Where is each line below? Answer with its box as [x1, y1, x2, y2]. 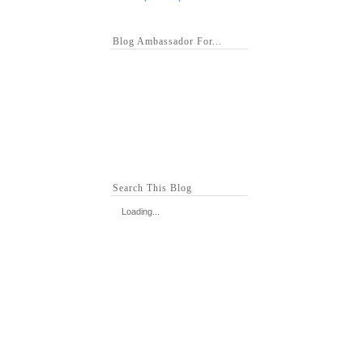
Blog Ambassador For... [113, 36, 222, 47]
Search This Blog [113, 182, 192, 194]
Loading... [122, 207, 160, 216]
